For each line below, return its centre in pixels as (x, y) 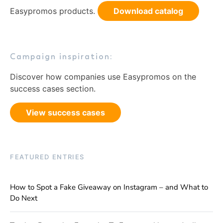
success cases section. (53, 88)
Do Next (24, 198)
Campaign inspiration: (61, 56)
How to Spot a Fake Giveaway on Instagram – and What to (109, 187)
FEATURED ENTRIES (48, 157)
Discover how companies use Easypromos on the (103, 76)
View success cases (65, 112)
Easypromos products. (54, 11)
